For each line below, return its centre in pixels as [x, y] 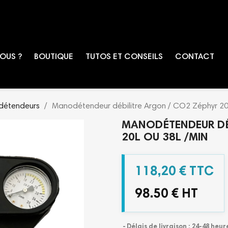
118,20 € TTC [174, 172]
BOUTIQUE [54, 57]
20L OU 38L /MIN [165, 138]
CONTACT [195, 57]
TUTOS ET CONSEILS [124, 57]
